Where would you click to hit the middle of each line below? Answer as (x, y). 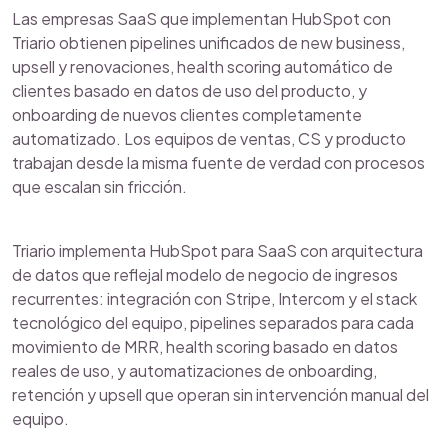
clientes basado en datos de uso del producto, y (189, 90)
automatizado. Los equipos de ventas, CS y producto (209, 138)
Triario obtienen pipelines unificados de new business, (208, 42)
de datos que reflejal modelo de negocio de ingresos (205, 274)
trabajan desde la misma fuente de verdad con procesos (218, 162)
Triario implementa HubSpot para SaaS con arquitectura (217, 250)
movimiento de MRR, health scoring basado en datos (205, 346)
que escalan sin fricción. (99, 186)
